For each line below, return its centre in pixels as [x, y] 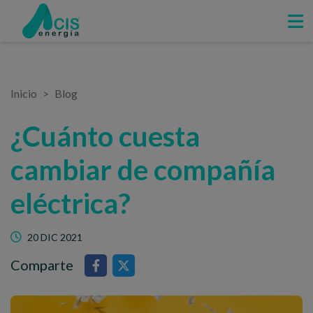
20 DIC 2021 [55, 237]
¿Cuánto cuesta [105, 136]
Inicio [24, 93]
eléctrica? [71, 203]
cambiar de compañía [143, 170]
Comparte [42, 265]
